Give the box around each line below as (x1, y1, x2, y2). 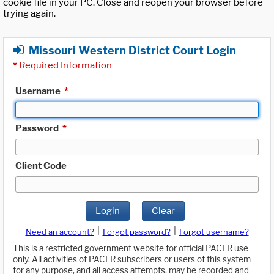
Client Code (15, 160, 67, 171)
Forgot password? (102, 227, 171, 237)
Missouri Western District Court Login (29, 43, 236, 57)
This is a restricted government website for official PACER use (13, 243, 248, 254)
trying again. (3, 8, 56, 20)
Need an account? (25, 227, 94, 237)
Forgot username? (179, 227, 249, 237)
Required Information (17, 59, 112, 71)
